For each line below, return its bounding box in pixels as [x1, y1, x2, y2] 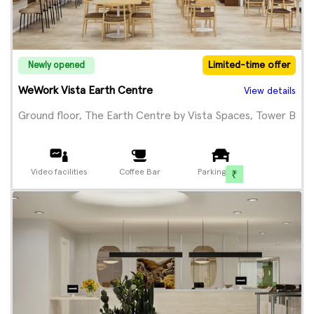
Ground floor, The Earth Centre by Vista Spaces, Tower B [18, 110, 296, 121]
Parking [198, 168, 226, 177]
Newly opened [28, 60, 85, 70]
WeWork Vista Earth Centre [18, 85, 153, 96]
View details [244, 86, 296, 96]
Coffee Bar [118, 168, 161, 177]
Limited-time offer [208, 60, 290, 70]
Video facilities [30, 168, 87, 177]
